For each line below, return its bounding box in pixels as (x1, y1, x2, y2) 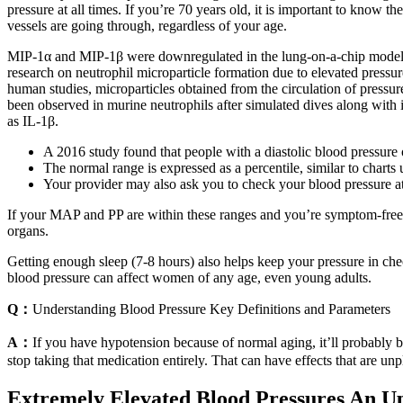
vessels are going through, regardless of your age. (7, 17, 287, 33)
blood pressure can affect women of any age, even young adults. (7, 269, 372, 285)
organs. (7, 222, 49, 238)
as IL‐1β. (7, 112, 58, 129)
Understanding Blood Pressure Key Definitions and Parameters (32, 300, 390, 317)
